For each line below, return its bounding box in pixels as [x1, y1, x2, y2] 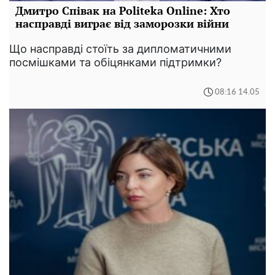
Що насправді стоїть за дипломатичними [9, 42, 231, 56]
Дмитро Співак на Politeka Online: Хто [15, 3, 230, 18]
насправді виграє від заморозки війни [15, 16, 229, 31]
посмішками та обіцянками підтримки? [9, 56, 222, 69]
